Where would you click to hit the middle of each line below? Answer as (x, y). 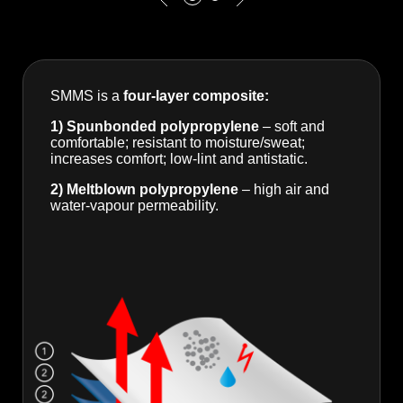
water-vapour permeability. (134, 206)
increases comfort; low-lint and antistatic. (179, 159)
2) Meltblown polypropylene (144, 190)
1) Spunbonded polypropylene (157, 127)
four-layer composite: (196, 96)
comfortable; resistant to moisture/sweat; (178, 143)
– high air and (284, 190)
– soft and (294, 127)
